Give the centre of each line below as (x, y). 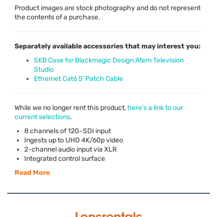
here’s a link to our (155, 108)
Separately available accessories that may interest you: (108, 46)
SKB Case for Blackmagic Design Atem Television (109, 60)
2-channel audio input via (64, 149)
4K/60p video (101, 140)
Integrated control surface (65, 158)
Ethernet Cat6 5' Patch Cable (78, 78)
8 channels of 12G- (54, 131)
